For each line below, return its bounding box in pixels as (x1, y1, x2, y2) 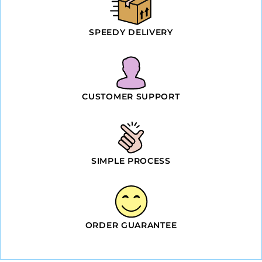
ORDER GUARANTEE (85, 219, 177, 230)
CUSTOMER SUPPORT (82, 91, 180, 102)
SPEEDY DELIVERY (89, 26, 173, 37)
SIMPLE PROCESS (91, 155, 171, 166)
